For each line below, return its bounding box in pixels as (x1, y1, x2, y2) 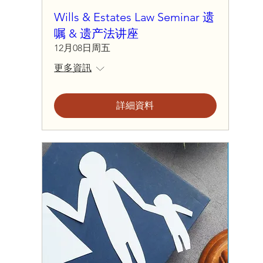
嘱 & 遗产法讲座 (54, 26, 139, 41)
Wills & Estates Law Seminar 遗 (54, 9, 215, 24)
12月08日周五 (54, 42, 111, 53)
